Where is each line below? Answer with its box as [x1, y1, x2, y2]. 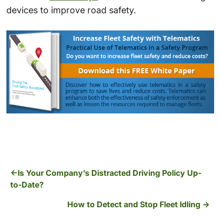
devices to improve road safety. [6, 4, 136, 15]
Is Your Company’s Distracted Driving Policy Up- [18, 167, 202, 178]
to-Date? [10, 179, 44, 190]
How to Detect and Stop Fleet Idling [67, 199, 200, 210]
